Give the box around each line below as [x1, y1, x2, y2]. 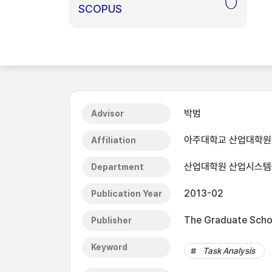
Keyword [91, 242, 127, 252]
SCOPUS [78, 2, 122, 15]
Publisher [91, 216, 132, 225]
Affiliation [91, 135, 136, 145]
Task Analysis [203, 246, 255, 256]
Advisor [91, 109, 124, 118]
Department [91, 162, 144, 172]
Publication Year [91, 189, 162, 199]
